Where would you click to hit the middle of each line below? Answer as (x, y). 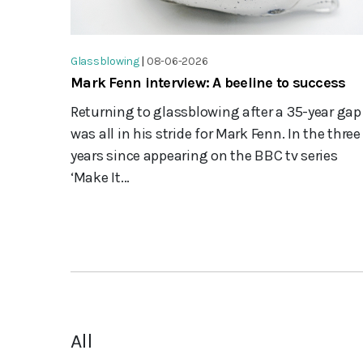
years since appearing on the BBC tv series (204, 156)
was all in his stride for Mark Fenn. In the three (216, 134)
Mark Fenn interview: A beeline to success (208, 83)
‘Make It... (100, 178)
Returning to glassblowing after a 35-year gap (216, 112)
